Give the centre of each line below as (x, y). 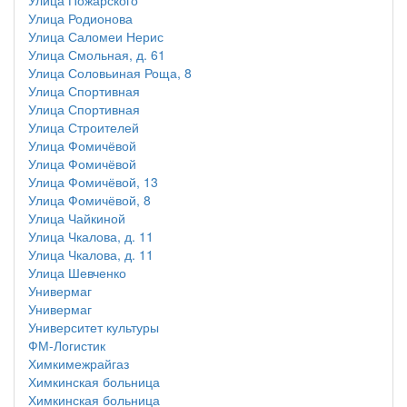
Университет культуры (94, 327)
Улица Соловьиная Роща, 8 (110, 73)
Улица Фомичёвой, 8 (89, 200)
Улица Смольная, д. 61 (97, 55)
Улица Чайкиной (77, 218)
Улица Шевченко (77, 273)
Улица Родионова (80, 18)
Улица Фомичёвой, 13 (93, 182)
